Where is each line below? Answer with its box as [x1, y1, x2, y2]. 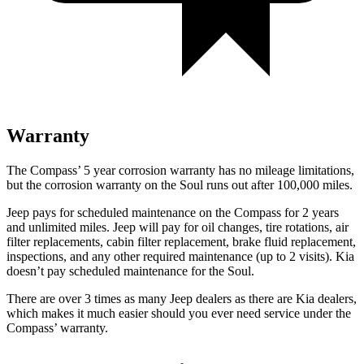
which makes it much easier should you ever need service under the [6, 305, 351, 320]
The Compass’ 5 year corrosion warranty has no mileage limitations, [6, 162, 354, 177]
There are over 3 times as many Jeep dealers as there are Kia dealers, [6, 291, 357, 305]
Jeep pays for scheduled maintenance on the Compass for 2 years [6, 205, 339, 219]
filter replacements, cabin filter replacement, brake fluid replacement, [6, 234, 356, 249]
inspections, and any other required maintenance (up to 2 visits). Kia [6, 249, 354, 263]
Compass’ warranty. [6, 320, 108, 335]
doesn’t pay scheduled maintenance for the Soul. [6, 263, 254, 278]
